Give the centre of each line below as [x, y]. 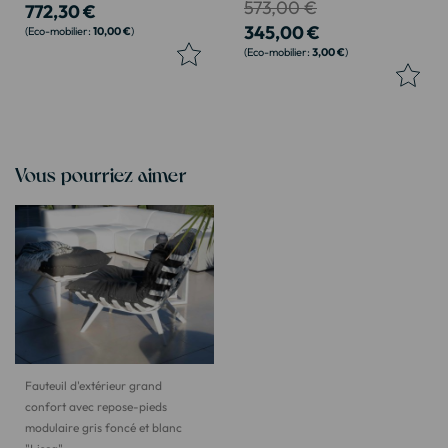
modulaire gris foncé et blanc [103, 427]
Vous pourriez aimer [101, 172]
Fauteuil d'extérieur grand [93, 385]
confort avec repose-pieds [96, 406]
